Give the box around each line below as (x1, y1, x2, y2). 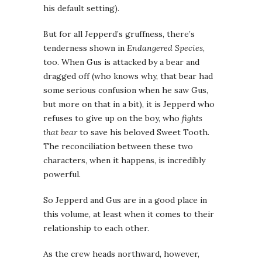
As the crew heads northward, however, (43, 249, 199, 260)
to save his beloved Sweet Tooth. (77, 127, 209, 138)
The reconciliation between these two (43, 141, 193, 152)
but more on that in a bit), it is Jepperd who (43, 99, 215, 110)
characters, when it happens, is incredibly (43, 155, 205, 166)
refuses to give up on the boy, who (43, 113, 182, 124)
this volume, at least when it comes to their (43, 209, 214, 220)
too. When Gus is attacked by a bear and (43, 57, 199, 68)
